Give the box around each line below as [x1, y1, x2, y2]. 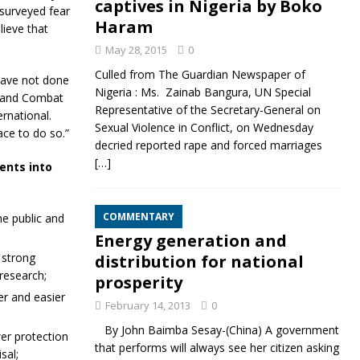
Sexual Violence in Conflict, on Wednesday [94, 120, 313, 135]
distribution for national [94, 251, 304, 272]
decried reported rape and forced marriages [94, 137, 322, 153]
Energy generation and [94, 230, 287, 252]
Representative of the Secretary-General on [94, 102, 321, 117]
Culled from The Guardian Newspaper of [94, 67, 305, 82]
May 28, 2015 [104, 43, 167, 57]
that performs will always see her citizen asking [94, 340, 339, 355]
